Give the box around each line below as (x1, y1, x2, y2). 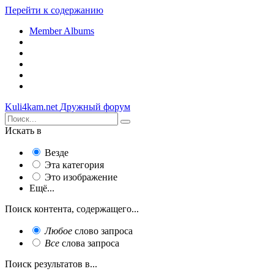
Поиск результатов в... (5, 259, 97, 269)
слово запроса (72, 226, 133, 236)
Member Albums (29, 26, 94, 36)
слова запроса (59, 238, 119, 248)
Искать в (5, 125, 42, 136)
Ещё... (29, 183, 54, 193)
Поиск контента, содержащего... (5, 204, 139, 214)
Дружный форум (60, 102, 130, 112)
